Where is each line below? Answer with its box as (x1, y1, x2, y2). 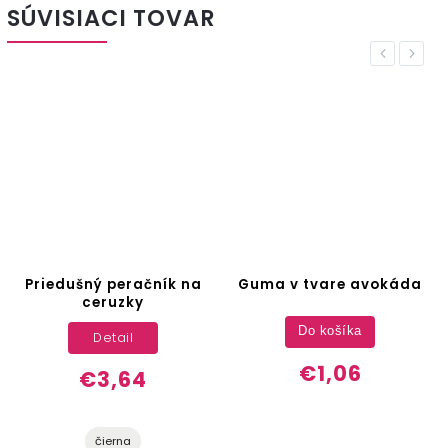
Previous (377, 46, 428, 62)
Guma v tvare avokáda (238, 274, 422, 294)
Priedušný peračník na (24, 274, 202, 294)
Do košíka (298, 324, 362, 339)
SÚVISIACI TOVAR (7, 2, 216, 35)
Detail (93, 329, 133, 347)
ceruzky (82, 292, 144, 312)
